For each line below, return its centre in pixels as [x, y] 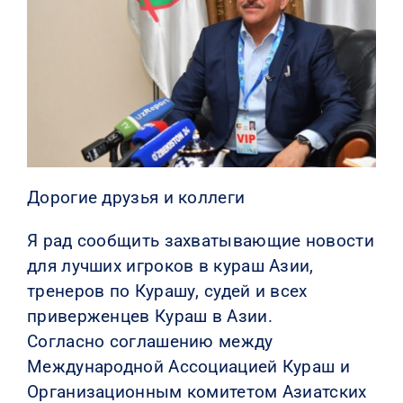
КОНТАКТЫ [49, 30]
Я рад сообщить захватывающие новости [200, 240]
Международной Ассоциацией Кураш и [188, 366]
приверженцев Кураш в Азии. [149, 316]
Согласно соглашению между [150, 341]
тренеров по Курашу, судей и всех [167, 291]
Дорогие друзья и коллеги [136, 197]
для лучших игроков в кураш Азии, [170, 265]
